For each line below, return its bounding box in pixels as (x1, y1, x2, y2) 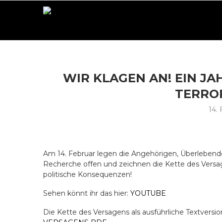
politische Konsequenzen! (43, 170, 132, 179)
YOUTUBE (130, 189, 166, 198)
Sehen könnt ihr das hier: (43, 189, 130, 198)
